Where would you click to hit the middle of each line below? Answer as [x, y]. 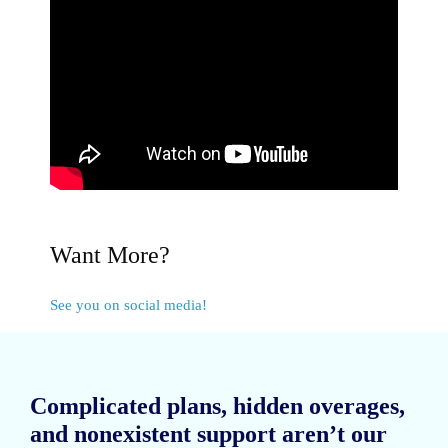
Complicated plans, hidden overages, [217, 405]
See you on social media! [128, 304]
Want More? [110, 254]
